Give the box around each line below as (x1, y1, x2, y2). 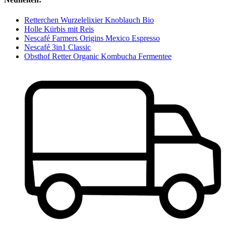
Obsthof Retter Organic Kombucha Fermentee (24, 51, 172, 61)
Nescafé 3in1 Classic (24, 42, 91, 51)
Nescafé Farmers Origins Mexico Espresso (24, 33, 160, 42)
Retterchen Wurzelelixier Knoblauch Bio (24, 15, 154, 24)
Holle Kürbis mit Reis (24, 24, 94, 33)
